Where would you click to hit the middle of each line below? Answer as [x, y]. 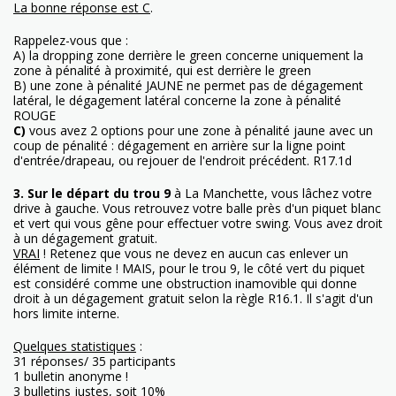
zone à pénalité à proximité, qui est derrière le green [162, 70]
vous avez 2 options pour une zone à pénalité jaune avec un [199, 130]
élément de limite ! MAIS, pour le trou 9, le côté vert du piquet [189, 268]
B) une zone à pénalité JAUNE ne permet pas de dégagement [188, 85]
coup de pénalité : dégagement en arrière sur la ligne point [179, 145]
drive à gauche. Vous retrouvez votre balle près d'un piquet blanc [197, 208]
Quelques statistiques [75, 346]
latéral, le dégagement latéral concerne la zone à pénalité [177, 100]
